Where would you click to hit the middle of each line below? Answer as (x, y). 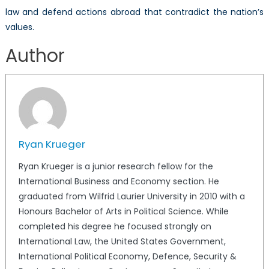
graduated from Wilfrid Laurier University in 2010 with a (131, 196)
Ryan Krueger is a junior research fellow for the (116, 166)
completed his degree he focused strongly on (115, 226)
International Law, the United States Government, (122, 241)
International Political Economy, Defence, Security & (127, 256)
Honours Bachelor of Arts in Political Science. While (123, 211)
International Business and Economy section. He (119, 181)
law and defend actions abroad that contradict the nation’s (134, 12)
